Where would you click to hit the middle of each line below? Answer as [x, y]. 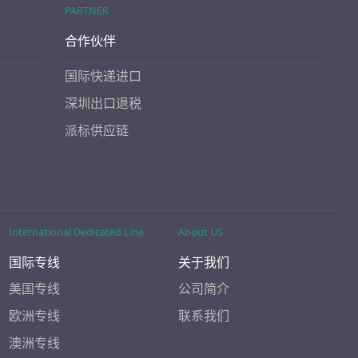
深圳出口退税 [103, 103]
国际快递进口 [103, 76]
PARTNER [87, 11]
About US [200, 232]
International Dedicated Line [76, 232]
